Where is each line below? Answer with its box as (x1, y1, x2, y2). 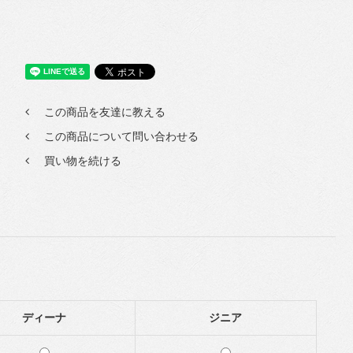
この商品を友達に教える (43, 106, 165, 118)
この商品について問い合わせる (43, 130, 199, 143)
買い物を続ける (43, 154, 121, 167)
